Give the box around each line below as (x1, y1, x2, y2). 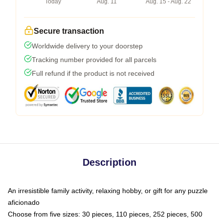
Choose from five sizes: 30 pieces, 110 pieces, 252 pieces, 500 (8, 210, 202, 218)
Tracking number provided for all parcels (32, 55, 156, 64)
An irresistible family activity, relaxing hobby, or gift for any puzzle (8, 186, 208, 195)
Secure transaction (34, 26, 104, 35)
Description (83, 156, 136, 168)
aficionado (8, 198, 40, 206)
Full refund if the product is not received (32, 69, 154, 77)
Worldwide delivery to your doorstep (32, 42, 143, 50)
